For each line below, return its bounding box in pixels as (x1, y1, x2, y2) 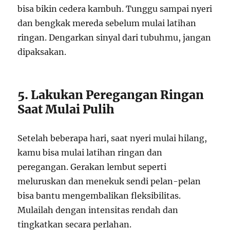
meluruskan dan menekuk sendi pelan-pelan (17, 176, 201, 187)
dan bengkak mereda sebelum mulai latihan (17, 18, 197, 29)
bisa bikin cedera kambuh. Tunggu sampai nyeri (17, 4, 213, 14)
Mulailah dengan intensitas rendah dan (17, 205, 179, 216)
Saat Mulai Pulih (17, 102, 115, 117)
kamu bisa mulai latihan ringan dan (17, 147, 163, 158)
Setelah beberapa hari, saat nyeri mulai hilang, (17, 133, 207, 144)
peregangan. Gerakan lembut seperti (17, 162, 167, 172)
